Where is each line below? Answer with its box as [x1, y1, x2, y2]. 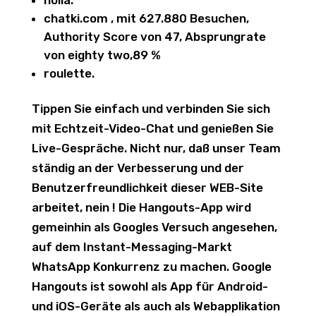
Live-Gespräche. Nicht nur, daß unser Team [31, 141, 281, 155]
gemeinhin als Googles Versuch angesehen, [31, 220, 277, 234]
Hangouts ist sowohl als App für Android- [31, 279, 268, 293]
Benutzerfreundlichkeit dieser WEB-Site [31, 181, 263, 195]
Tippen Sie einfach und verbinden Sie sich [31, 102, 270, 116]
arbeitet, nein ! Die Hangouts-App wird [31, 200, 251, 214]
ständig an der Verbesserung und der [31, 161, 244, 175]
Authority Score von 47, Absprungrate [43, 30, 266, 44]
